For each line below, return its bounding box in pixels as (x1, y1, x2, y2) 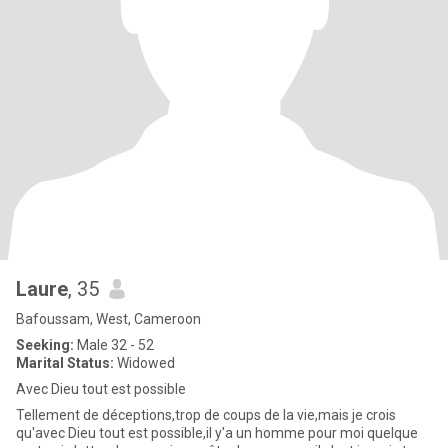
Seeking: (16, 337, 74, 353)
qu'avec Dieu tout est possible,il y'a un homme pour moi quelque (16, 425, 418, 441)
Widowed (114, 355, 175, 371)
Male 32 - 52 (74, 337, 154, 353)
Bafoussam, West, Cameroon (16, 311, 201, 327)
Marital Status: (16, 355, 114, 371)
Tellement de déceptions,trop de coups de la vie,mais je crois (16, 407, 396, 423)
